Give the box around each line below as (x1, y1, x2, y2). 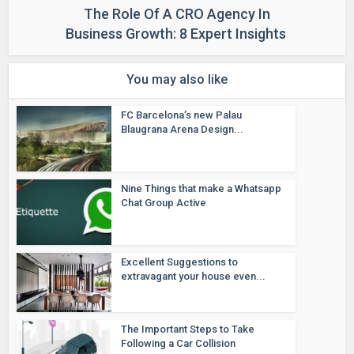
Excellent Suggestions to (121, 255, 239, 268)
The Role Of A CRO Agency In (84, 6, 270, 23)
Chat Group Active (121, 196, 207, 209)
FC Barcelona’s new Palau (121, 109, 243, 122)
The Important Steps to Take (121, 322, 255, 335)
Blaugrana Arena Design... (121, 123, 244, 136)
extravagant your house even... (121, 269, 266, 282)
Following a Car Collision (121, 337, 236, 349)
